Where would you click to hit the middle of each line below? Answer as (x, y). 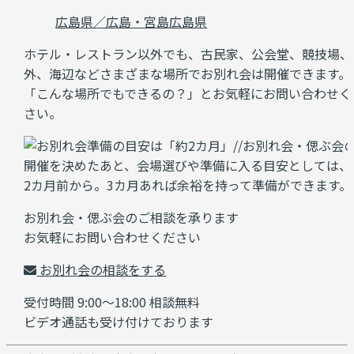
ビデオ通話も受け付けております (119, 322)
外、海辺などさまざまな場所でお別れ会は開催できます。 (188, 73)
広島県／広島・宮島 (113, 21)
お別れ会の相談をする (102, 269)
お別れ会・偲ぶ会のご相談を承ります (132, 217)
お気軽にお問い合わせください (113, 237)
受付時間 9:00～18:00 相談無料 (112, 302)
